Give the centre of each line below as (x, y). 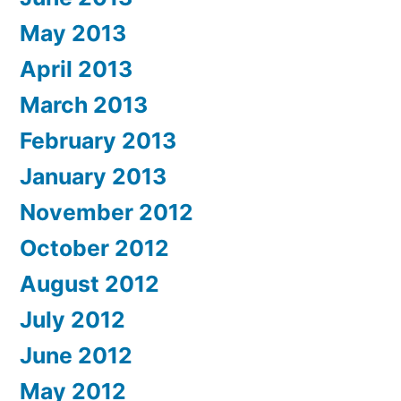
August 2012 (90, 284)
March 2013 (84, 105)
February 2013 (98, 141)
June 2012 (76, 356)
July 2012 (73, 320)
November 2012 (107, 213)
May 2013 (73, 34)
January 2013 (93, 177)
